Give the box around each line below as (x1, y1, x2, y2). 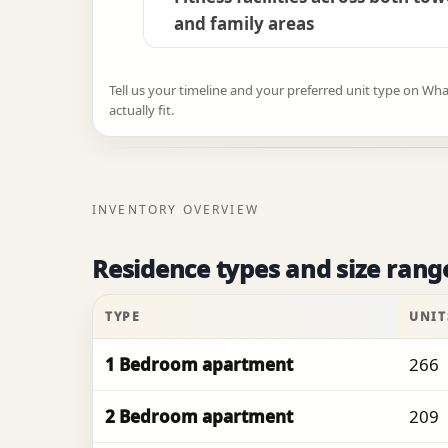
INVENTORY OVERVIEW (92, 201, 259, 219)
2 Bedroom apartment (105, 405, 293, 429)
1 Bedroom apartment (105, 353, 293, 377)
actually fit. (109, 101, 174, 120)
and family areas (174, 12, 314, 36)
